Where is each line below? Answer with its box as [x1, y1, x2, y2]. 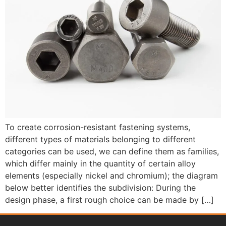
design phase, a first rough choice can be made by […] [5, 195, 214, 205]
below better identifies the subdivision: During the [5, 183, 196, 193]
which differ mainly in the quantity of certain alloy [5, 158, 196, 169]
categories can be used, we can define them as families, [5, 146, 219, 157]
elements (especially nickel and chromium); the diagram [5, 171, 218, 181]
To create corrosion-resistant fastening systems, [5, 122, 190, 133]
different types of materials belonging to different [5, 134, 196, 145]
